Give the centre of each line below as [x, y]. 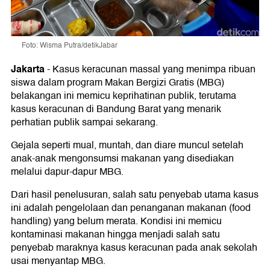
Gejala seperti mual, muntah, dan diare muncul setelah [127, 145]
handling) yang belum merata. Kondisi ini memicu [116, 221]
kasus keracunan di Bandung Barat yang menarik [116, 109]
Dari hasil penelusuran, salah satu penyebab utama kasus [135, 194]
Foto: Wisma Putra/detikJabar [70, 45]
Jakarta [28, 69]
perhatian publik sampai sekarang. [84, 122]
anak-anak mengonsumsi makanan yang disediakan [122, 158]
